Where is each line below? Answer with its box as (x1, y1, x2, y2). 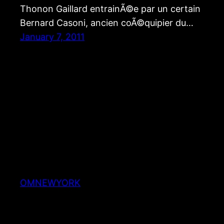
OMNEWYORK (20, 177, 80, 188)
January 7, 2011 (20, 31, 84, 42)
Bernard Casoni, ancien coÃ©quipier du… (20, 17, 193, 28)
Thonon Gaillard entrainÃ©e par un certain (20, 3, 200, 14)
